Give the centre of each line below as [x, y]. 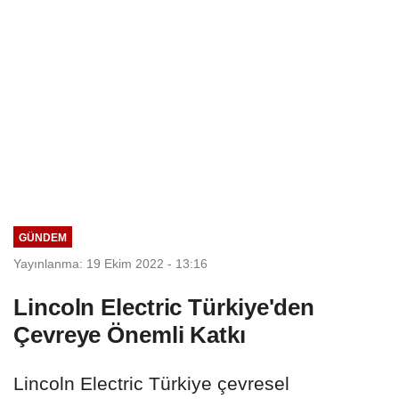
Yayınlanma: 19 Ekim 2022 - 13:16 [110, 263]
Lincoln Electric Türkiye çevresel [151, 383]
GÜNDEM [42, 237]
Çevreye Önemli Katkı [130, 334]
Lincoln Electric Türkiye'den [164, 307]
